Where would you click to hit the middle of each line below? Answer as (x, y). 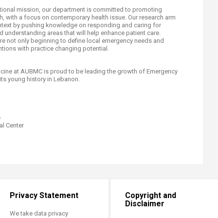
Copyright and (151, 195)
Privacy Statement (44, 195)
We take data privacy (39, 213)
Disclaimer (145, 204)
